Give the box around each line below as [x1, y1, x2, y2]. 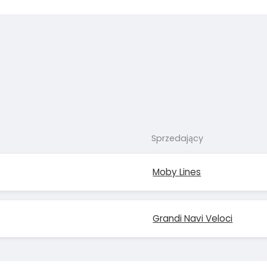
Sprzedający [151, 132, 204, 145]
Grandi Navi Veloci [153, 212, 233, 225]
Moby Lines [153, 165, 201, 178]
